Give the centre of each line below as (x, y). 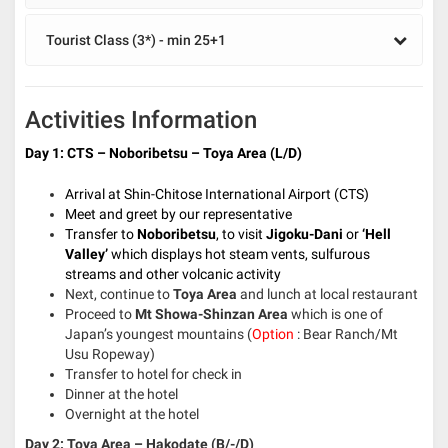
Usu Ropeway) (110, 354)
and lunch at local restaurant (327, 294)
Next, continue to (119, 294)
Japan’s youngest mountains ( (158, 334)
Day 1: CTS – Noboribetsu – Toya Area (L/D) (163, 153)
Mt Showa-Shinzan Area (211, 314)
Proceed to (100, 314)
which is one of (335, 314)
